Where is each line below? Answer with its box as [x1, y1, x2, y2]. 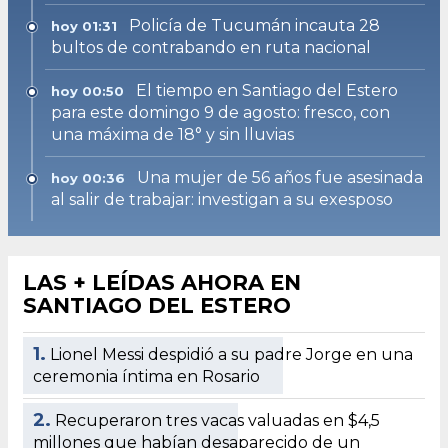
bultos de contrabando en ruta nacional [51, 38, 371, 58]
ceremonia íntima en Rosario [33, 367, 260, 387]
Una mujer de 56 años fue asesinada [137, 168, 423, 188]
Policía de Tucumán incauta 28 [129, 16, 380, 36]
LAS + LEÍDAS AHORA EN [23, 270, 301, 296]
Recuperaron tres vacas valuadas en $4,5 [55, 411, 380, 431]
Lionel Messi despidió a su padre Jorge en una [50, 345, 413, 365]
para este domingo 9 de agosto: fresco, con [51, 103, 390, 123]
